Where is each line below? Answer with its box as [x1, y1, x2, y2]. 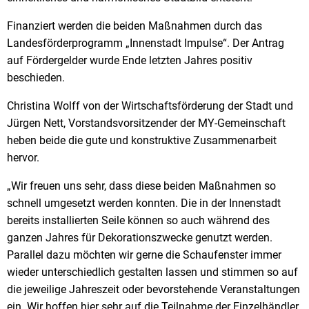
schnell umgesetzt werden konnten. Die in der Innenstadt [7, 196, 281, 210]
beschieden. [7, 70, 65, 84]
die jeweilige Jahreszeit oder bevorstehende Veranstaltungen [7, 282, 300, 296]
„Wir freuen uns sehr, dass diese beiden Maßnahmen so [7, 179, 276, 192]
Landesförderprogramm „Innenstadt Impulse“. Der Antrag [7, 36, 284, 50]
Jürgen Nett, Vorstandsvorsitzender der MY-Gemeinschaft [7, 116, 286, 130]
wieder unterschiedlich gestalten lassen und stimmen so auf [7, 265, 298, 279]
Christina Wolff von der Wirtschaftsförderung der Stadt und [7, 99, 293, 112]
